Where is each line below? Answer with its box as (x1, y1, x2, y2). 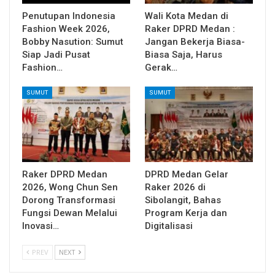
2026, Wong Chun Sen (22, 181, 118, 193)
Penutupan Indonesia (22, 10, 115, 21)
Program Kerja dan (145, 207, 227, 219)
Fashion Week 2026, (22, 23, 110, 34)
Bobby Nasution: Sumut (22, 36, 123, 47)
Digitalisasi (145, 220, 193, 231)
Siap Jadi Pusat (22, 48, 90, 60)
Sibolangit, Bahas (145, 194, 221, 206)
